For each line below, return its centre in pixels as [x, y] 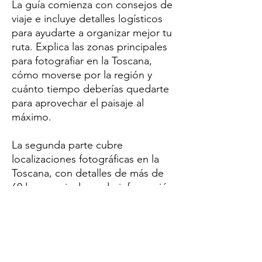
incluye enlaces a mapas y [71, 215]
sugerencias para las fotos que [83, 229]
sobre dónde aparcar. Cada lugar [89, 201]
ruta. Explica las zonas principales [89, 46]
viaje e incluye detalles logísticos [87, 18]
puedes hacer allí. [54, 243]
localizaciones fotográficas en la [85, 159]
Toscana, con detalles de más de [88, 173]
